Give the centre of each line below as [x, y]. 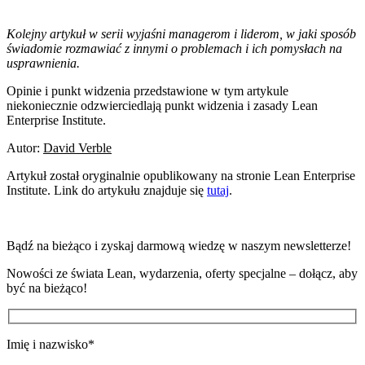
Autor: [25, 147]
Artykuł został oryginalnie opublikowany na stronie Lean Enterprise [181, 175]
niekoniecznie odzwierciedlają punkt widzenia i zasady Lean [162, 105]
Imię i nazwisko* [51, 345]
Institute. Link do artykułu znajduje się [107, 190]
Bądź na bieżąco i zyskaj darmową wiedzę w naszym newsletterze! [179, 245]
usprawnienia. [43, 63]
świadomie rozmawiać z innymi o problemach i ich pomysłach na [174, 48]
